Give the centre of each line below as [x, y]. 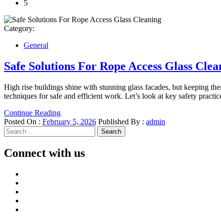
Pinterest [37, 209]
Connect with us [44, 153]
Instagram [38, 200]
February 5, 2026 [69, 121]
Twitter [34, 182]
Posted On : [23, 121]
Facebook [38, 173]
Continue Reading [32, 112]
